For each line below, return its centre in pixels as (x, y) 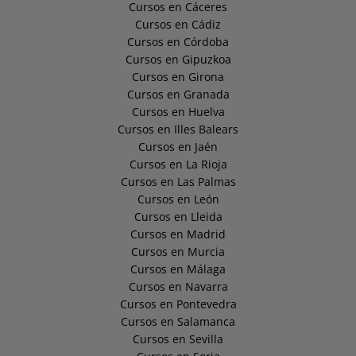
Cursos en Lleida (178, 217)
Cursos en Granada (178, 95)
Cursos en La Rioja (178, 164)
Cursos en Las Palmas (178, 182)
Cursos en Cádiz (178, 25)
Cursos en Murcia (178, 252)
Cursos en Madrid (178, 234)
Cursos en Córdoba (178, 42)
